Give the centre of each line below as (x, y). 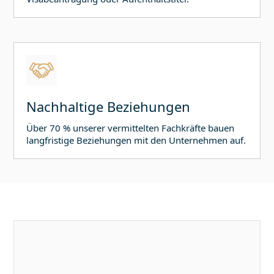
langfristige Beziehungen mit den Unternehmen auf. (136, 140)
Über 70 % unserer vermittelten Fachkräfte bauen (131, 128)
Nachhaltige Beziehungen (109, 107)
